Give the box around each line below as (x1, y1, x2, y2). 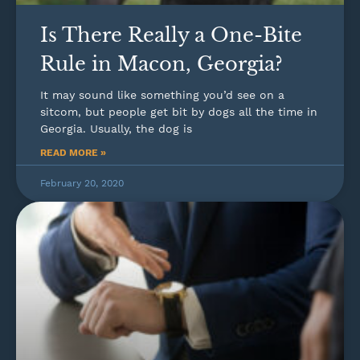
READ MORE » (40, 146, 106, 158)
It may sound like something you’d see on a (40, 88, 284, 101)
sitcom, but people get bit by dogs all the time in (40, 104, 317, 118)
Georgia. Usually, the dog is (40, 121, 192, 135)
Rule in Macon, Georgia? (40, 51, 283, 76)
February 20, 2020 (40, 177, 124, 189)
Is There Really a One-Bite (40, 22, 302, 47)
